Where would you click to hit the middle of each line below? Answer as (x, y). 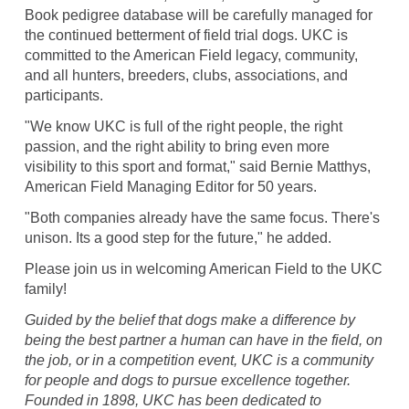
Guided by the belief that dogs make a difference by (189, 320)
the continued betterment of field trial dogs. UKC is (186, 35)
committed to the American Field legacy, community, (191, 55)
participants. (63, 95)
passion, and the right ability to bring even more (177, 146)
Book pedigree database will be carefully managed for (198, 15)
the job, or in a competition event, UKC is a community (199, 360)
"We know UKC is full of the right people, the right (183, 126)
